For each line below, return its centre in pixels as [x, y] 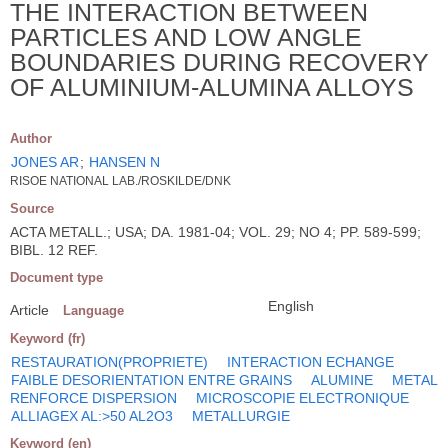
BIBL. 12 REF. [54, 249]
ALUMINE [342, 379]
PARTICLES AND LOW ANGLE [186, 36]
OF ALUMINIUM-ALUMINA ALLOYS [212, 86]
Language [93, 310]
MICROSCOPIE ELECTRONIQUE [302, 397]
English [291, 305]
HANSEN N [124, 161]
